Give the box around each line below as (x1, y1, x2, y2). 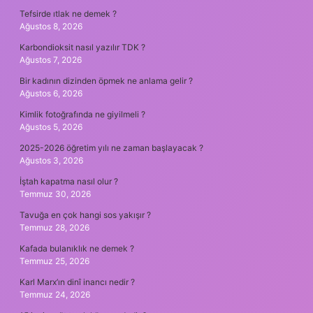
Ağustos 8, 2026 (20, 21, 82, 32)
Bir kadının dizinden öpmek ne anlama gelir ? (20, 75, 193, 87)
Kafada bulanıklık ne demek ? (20, 243, 134, 254)
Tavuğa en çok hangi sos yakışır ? (20, 210, 151, 221)
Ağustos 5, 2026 (20, 122, 82, 133)
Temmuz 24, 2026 (20, 289, 90, 300)
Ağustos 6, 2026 (20, 88, 82, 99)
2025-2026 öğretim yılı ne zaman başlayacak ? (20, 143, 203, 154)
